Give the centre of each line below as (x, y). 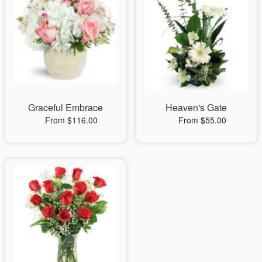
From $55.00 (202, 120)
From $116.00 (71, 120)
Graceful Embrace (65, 107)
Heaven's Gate (196, 107)
